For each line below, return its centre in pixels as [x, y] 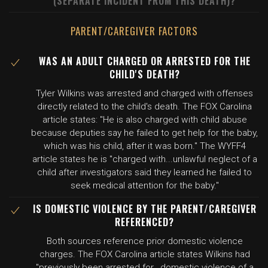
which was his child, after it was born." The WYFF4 [144, 146]
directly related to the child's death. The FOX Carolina [144, 106]
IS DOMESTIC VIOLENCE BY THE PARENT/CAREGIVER [144, 209]
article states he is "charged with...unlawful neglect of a [144, 159]
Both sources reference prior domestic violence [144, 241]
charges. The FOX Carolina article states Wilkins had [144, 254]
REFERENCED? [144, 222]
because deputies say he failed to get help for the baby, [144, 133]
